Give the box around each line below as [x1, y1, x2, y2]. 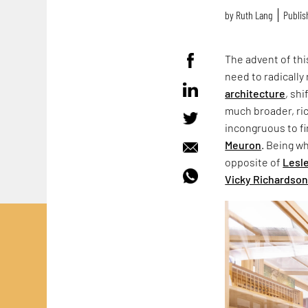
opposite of [225, 155, 283, 168]
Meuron [225, 137, 262, 151]
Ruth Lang [236, 8, 274, 22]
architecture [225, 86, 286, 100]
